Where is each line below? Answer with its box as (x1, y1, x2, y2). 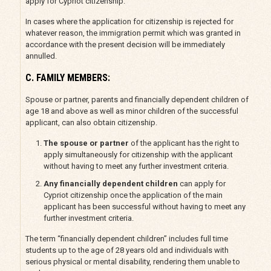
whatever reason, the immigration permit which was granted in (25, 28, 241, 38)
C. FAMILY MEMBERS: (25, 71, 113, 83)
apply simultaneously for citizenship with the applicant (43, 149, 233, 159)
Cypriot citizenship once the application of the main (43, 190, 223, 200)
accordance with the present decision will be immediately (25, 39, 225, 49)
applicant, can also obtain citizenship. (25, 117, 157, 127)
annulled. (25, 51, 57, 60)
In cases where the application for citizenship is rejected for (25, 16, 233, 26)
